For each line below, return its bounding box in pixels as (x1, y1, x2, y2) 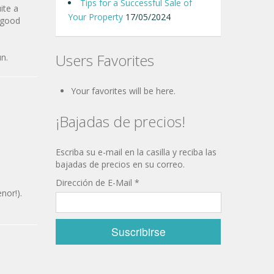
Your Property (68, 11, 123, 23)
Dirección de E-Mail (56, 177, 135, 188)
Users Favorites (56, 50, 154, 70)
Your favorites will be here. (71, 85, 176, 97)
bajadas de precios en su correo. (56, 158, 185, 170)
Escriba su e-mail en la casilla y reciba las (56, 146, 217, 158)
